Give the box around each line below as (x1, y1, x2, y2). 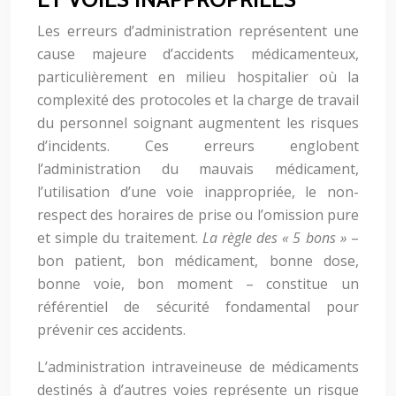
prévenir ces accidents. (37, 320, 186, 339)
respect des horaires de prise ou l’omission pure (37, 205, 359, 225)
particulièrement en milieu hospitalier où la (37, 67, 359, 87)
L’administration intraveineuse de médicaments (37, 357, 359, 377)
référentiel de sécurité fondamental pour (37, 297, 359, 316)
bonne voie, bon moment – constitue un (37, 274, 359, 293)
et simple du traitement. (37, 228, 202, 247)
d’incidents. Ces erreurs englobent (37, 136, 359, 156)
